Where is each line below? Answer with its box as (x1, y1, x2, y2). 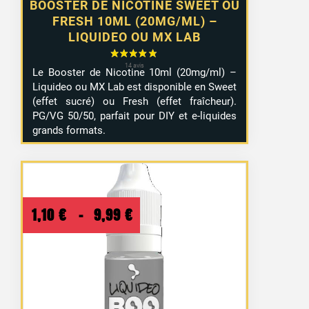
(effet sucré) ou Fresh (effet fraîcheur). (32, 94, 237, 108)
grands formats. (32, 123, 106, 137)
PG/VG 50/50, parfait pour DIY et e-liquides (32, 109, 237, 122)
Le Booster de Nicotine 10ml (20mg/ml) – (32, 66, 237, 79)
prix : (136, 253, 169, 275)
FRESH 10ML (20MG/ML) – (52, 14, 217, 29)
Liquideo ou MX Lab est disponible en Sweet (32, 80, 237, 93)
